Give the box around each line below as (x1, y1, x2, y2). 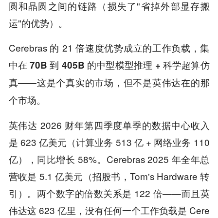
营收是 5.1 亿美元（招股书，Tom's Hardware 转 (8, 169, 210, 182)
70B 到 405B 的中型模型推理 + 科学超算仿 (30, 58, 210, 72)
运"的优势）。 (8, 16, 68, 29)
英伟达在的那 (152, 75, 210, 89)
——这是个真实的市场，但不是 (18, 75, 152, 89)
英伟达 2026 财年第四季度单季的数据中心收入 (8, 118, 210, 131)
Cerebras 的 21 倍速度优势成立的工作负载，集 (8, 40, 210, 54)
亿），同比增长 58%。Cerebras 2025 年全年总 (8, 152, 210, 165)
